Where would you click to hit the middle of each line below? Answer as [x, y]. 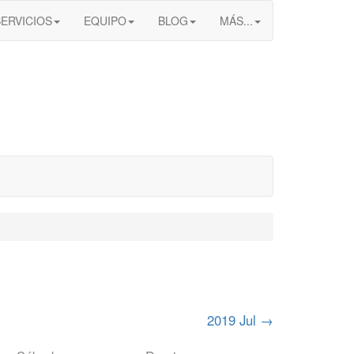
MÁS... [236, 21]
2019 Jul [233, 320]
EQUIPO [105, 21]
